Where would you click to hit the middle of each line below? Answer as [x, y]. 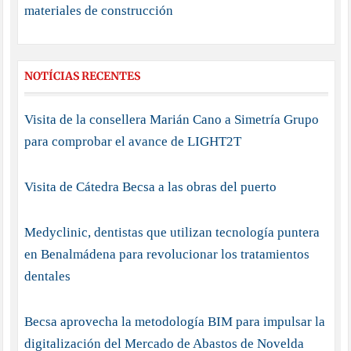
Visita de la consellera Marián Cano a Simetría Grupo [171, 120]
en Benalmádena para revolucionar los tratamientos [166, 255]
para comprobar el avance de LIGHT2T [132, 142]
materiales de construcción [98, 11]
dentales [47, 277]
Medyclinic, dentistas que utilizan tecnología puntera [172, 233]
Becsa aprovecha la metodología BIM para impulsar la [174, 322]
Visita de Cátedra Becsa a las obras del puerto [150, 187]
